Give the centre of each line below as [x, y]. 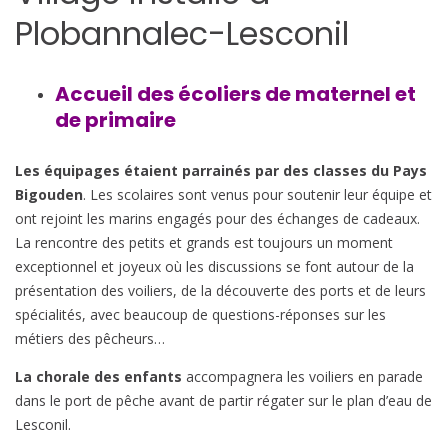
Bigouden [49, 195]
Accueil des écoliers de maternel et [235, 93]
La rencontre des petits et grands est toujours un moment [204, 243]
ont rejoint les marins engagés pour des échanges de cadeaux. [217, 219]
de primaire [115, 119]
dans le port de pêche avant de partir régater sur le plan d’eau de [223, 401]
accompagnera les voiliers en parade [302, 377]
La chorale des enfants [98, 377]
